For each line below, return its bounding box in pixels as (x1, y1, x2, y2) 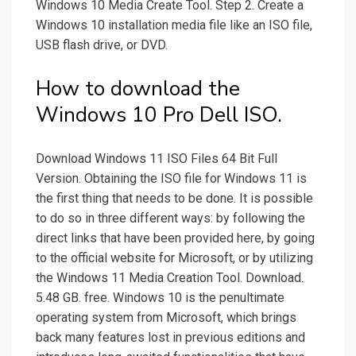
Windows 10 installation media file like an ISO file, (36, 17, 312, 33)
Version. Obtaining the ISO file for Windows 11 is (36, 171, 307, 187)
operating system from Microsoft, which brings (36, 310, 296, 326)
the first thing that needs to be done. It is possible (36, 191, 313, 207)
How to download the (36, 75, 240, 103)
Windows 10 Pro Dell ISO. (36, 101, 282, 130)
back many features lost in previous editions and (36, 330, 305, 346)
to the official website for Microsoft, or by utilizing (36, 250, 313, 266)
